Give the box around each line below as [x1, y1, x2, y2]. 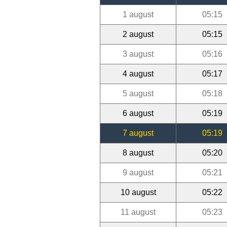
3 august [123, 49, 154, 58]
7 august [123, 128, 154, 137]
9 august [123, 168, 154, 177]
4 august [123, 69, 154, 78]
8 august [123, 148, 154, 157]
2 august [123, 29, 154, 39]
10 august [120, 187, 156, 197]
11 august [121, 207, 156, 216]
